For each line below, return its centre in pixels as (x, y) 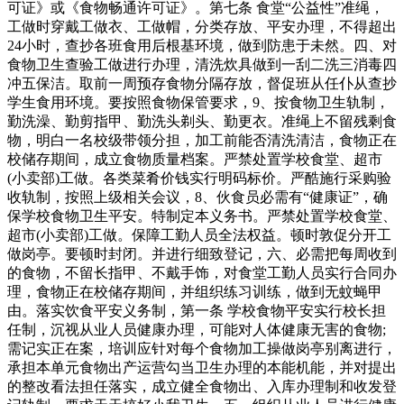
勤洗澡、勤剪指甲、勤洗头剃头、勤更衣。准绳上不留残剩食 (202, 122)
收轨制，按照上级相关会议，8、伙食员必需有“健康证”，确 (197, 197)
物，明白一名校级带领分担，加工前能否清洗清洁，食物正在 (202, 141)
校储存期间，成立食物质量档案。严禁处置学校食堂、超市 (195, 160)
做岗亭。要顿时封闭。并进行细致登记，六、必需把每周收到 (202, 254)
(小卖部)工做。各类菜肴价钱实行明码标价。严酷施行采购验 (199, 179)
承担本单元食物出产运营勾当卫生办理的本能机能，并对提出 (202, 368)
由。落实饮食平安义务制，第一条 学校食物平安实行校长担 (197, 311)
